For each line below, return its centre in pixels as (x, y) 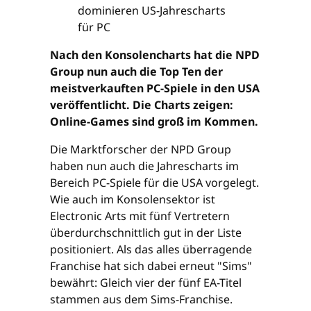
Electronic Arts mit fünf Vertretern (140, 216)
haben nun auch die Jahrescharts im (144, 166)
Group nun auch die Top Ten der (136, 71)
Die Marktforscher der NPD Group (141, 149)
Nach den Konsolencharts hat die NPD (155, 54)
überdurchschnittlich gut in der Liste (146, 232)
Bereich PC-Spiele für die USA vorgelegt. (154, 182)
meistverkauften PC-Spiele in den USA (155, 88)
